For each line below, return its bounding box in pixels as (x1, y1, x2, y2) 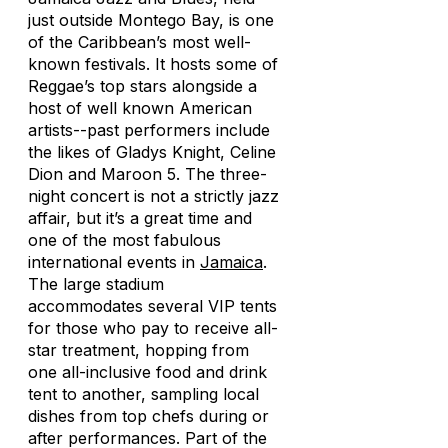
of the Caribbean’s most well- (28, 32, 251, 52)
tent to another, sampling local (28, 384, 259, 404)
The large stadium (28, 274, 164, 294)
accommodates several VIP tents (28, 296, 277, 316)
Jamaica (200, 252, 263, 272)
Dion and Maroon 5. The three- (28, 164, 267, 184)
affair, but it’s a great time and (28, 208, 252, 228)
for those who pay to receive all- (28, 318, 278, 338)
